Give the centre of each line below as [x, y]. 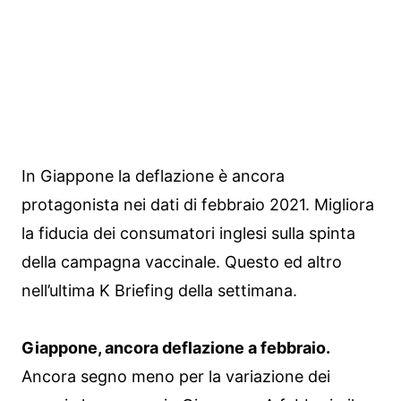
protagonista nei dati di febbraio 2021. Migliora [198, 204]
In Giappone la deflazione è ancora [153, 175]
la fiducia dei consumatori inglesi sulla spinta [188, 233]
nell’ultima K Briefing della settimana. [159, 290]
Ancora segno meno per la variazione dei [176, 376]
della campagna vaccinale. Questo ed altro [182, 261]
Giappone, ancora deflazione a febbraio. [176, 347]
